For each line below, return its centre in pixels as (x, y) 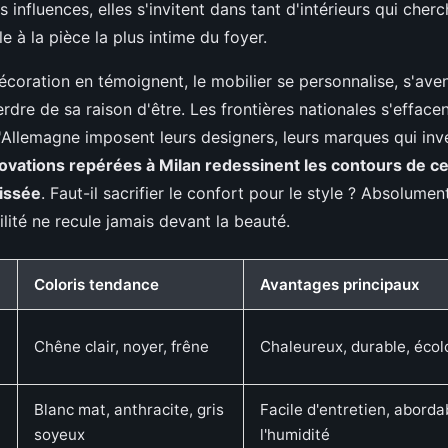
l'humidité (295, 434)
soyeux (59, 434)
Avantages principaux (340, 284)
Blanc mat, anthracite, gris (129, 409)
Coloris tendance (96, 284)
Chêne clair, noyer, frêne (121, 346)
